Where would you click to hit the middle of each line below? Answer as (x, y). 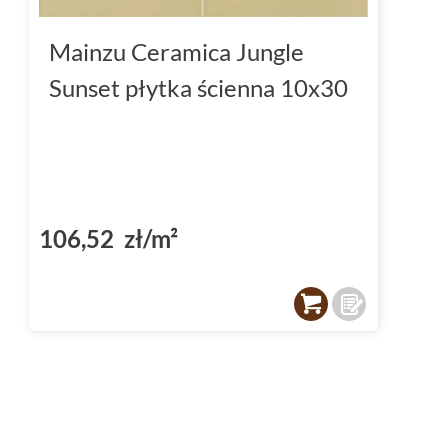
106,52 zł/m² (108, 238)
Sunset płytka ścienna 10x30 (198, 87)
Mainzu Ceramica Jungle (176, 51)
